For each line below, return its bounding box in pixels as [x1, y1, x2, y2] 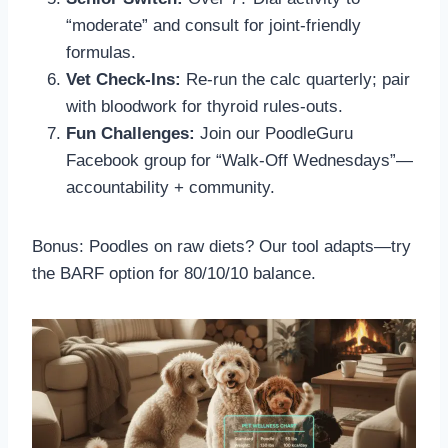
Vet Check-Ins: [66, 70, 181, 90]
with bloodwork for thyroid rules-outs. [66, 97, 343, 117]
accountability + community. [66, 178, 275, 198]
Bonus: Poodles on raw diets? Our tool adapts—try [32, 237, 411, 257]
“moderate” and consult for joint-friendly [66, 16, 361, 36]
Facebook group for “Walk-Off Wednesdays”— [66, 151, 413, 171]
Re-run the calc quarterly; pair [181, 70, 410, 90]
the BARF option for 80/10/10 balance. [32, 264, 316, 284]
